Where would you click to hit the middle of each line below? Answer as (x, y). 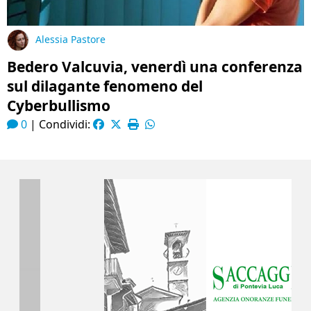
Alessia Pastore (70, 40)
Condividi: (66, 124)
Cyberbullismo (59, 106)
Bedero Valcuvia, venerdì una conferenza (155, 67)
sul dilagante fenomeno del (105, 86)
